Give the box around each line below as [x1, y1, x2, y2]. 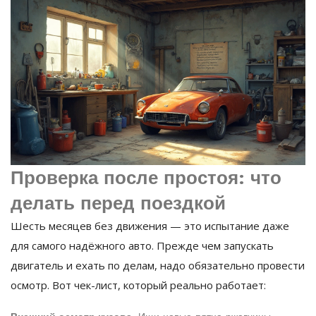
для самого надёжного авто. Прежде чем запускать [11, 238, 274, 253]
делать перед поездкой [11, 193, 226, 214]
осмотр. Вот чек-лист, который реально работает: [11, 278, 266, 293]
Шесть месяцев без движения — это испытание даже [11, 219, 289, 233]
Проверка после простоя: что [11, 167, 281, 189]
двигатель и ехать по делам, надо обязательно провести [11, 258, 305, 273]
